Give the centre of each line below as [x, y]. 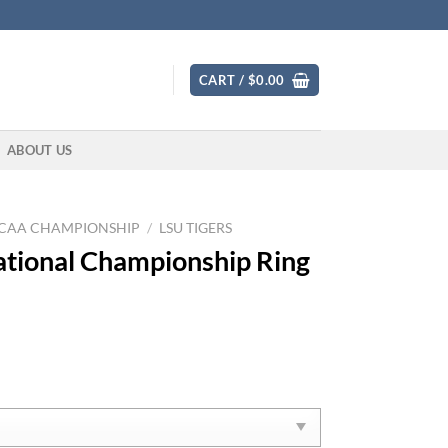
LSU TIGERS [196, 228]
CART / [223, 80]
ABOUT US [40, 150]
